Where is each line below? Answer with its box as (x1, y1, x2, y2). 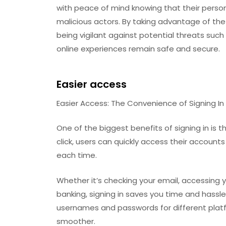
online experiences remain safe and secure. (56, 43, 220, 54)
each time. (56, 150, 97, 160)
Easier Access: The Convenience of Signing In (56, 97, 224, 108)
